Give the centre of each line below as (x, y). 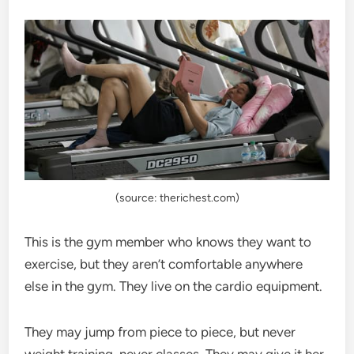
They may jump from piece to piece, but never (160, 332)
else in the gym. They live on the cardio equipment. (174, 286)
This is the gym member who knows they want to (168, 242)
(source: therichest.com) (177, 198)
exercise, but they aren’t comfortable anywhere (164, 264)
